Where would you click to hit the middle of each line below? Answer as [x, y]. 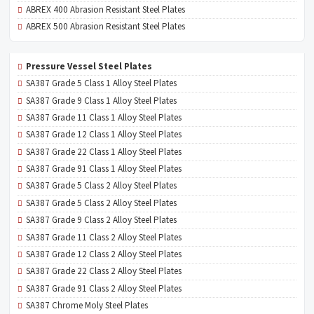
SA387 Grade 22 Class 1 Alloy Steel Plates [104, 152]
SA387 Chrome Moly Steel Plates [87, 306]
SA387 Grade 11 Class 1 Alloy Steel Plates [104, 117]
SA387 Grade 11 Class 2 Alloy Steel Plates [104, 237]
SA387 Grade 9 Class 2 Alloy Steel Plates [102, 220]
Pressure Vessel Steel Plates [89, 66]
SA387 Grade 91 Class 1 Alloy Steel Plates [104, 169]
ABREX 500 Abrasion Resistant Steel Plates [106, 27]
